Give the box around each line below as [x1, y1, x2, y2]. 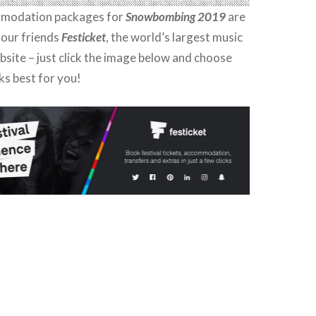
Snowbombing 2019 [126, 9, 226, 25]
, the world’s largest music [106, 30, 243, 45]
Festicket [61, 30, 107, 45]
